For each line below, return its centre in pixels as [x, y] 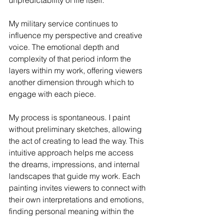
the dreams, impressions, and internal [75, 164]
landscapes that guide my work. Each [76, 176]
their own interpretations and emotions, [77, 200]
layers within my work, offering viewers [77, 71]
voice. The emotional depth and [65, 47]
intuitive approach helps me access [72, 153]
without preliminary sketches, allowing [76, 129]
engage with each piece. [52, 94]
